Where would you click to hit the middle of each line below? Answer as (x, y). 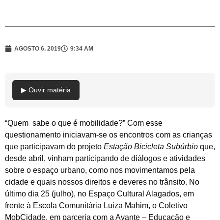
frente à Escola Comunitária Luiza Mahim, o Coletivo (96, 205)
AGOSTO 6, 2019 (38, 48)
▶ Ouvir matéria (46, 90)
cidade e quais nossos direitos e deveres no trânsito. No (102, 182)
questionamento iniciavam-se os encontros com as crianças (109, 135)
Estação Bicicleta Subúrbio (151, 146)
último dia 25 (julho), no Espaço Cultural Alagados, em (99, 193)
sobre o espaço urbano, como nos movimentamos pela (100, 170)
